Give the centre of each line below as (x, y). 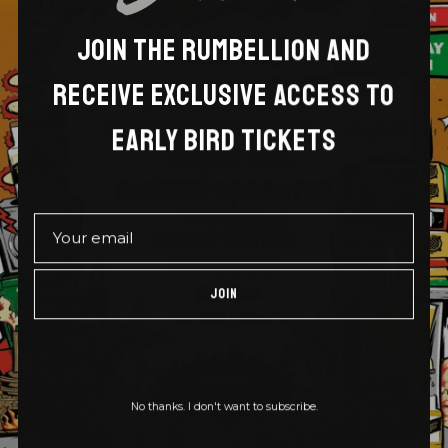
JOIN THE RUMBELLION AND (223, 49)
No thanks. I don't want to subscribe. (224, 406)
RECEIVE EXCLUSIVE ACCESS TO (223, 94)
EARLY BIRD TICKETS (224, 139)
